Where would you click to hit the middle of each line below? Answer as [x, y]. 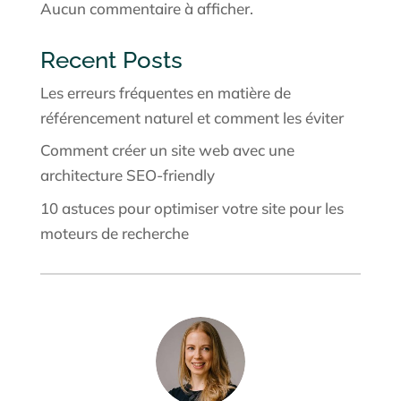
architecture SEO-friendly [127, 175]
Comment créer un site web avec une [167, 150]
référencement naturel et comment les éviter [192, 117]
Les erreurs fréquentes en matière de [165, 92]
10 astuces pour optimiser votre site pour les [192, 208]
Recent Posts [111, 60]
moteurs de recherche [114, 233]
